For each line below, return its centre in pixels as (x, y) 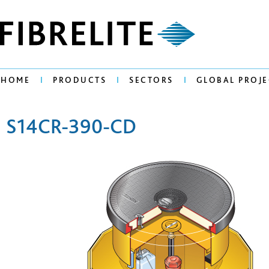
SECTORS (151, 80)
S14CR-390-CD (71, 126)
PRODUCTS (80, 80)
